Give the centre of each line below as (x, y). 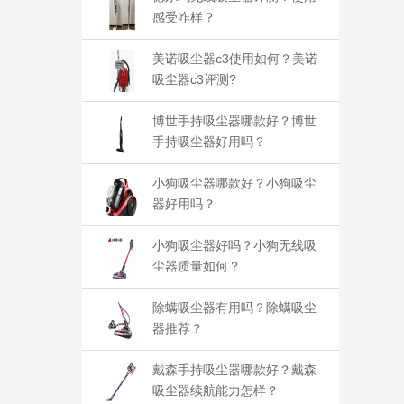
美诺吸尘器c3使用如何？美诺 (235, 59)
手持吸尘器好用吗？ (209, 142)
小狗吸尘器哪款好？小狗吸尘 (234, 183)
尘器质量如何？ (197, 266)
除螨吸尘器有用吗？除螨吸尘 (234, 308)
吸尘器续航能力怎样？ (216, 390)
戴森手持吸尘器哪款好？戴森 (234, 370)
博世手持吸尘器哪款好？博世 (234, 121)
